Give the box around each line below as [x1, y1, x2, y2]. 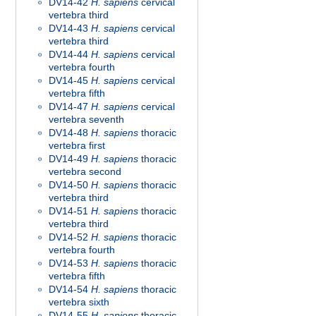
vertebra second [49, 166, 121, 177]
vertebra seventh [49, 114, 124, 125]
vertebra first [49, 140, 105, 151]
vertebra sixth [49, 296, 109, 308]
